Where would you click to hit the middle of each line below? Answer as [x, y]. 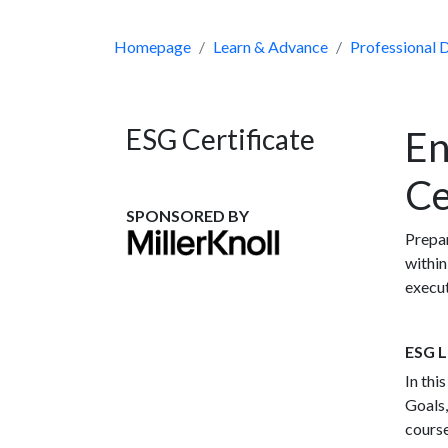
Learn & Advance [270, 47]
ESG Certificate [220, 139]
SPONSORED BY [189, 216]
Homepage [152, 47]
